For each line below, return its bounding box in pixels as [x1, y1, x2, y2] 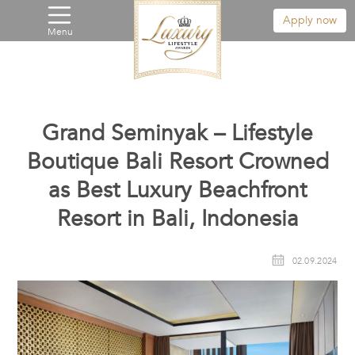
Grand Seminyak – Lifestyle [42, 118, 313, 148]
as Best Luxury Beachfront [48, 175, 307, 205]
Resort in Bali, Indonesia [56, 204, 299, 234]
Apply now [282, 13, 337, 28]
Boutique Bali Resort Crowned [26, 147, 329, 177]
